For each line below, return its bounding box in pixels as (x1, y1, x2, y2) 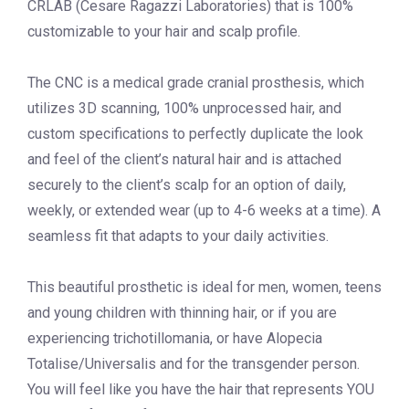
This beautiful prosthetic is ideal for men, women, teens (27, 278, 382, 297)
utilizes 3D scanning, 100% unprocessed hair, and (27, 100, 341, 118)
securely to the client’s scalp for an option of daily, (27, 176, 346, 194)
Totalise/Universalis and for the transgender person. (27, 355, 360, 373)
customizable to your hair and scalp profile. (27, 23, 300, 41)
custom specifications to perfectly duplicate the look (27, 125, 363, 143)
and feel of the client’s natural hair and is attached (27, 151, 341, 169)
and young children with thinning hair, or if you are (27, 304, 337, 322)
